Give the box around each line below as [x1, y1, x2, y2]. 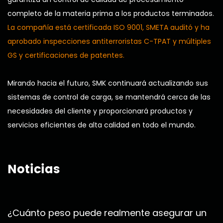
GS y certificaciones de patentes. [7, 50, 124, 61]
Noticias [7, 160, 60, 180]
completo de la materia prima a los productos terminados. [7, 8, 214, 19]
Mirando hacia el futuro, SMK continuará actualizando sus [7, 78, 208, 89]
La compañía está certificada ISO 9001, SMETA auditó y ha [7, 22, 210, 33]
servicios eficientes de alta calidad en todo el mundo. [7, 120, 196, 130]
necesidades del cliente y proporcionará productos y [7, 106, 193, 116]
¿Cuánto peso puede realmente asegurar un [7, 207, 207, 220]
